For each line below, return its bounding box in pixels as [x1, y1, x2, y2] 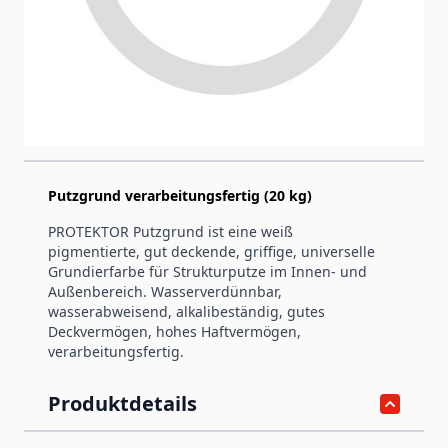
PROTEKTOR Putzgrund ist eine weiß [48, 221, 293, 241]
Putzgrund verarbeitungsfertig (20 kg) [48, 185, 312, 205]
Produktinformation [48, 119, 249, 147]
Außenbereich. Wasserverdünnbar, [48, 281, 282, 301]
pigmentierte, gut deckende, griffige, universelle [48, 241, 375, 261]
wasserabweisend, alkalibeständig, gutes [48, 301, 325, 321]
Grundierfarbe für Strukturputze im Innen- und [48, 261, 367, 281]
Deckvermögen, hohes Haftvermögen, [48, 321, 301, 341]
